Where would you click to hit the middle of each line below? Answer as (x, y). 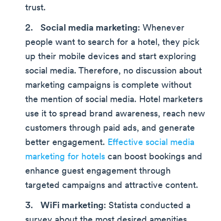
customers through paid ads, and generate (110, 128)
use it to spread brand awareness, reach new (115, 114)
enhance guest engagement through (98, 171)
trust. (36, 8)
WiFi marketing (72, 206)
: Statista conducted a (147, 206)
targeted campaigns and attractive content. (112, 185)
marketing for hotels (65, 157)
